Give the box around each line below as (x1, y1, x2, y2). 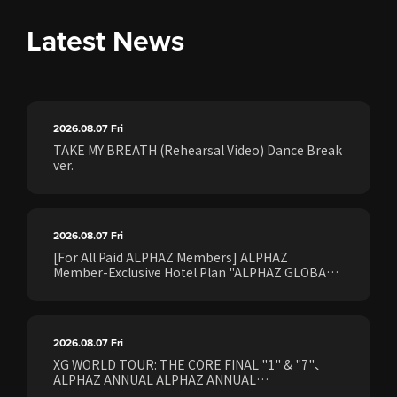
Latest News (27, 19, 184, 62)
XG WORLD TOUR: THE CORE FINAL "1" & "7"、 (53, 354, 327, 373)
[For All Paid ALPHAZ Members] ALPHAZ (53, 247, 288, 266)
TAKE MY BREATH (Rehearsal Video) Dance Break (53, 140, 342, 159)
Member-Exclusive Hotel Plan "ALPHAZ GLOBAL (53, 262, 333, 281)
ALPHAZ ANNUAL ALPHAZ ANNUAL (53, 370, 256, 388)
